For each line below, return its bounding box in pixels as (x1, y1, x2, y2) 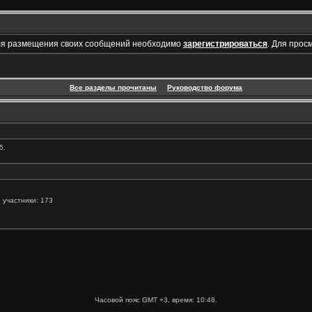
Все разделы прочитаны (70, 84, 157, 91)
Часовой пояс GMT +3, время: (95, 296, 196, 304)
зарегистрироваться (183, 39, 267, 49)
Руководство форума (167, 84, 242, 91)
